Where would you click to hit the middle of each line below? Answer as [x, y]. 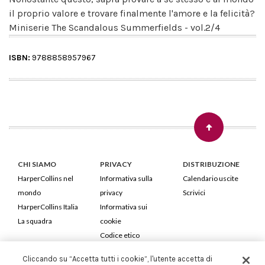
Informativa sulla [127, 178]
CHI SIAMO [37, 164]
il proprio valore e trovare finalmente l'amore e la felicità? [132, 13]
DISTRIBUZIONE [211, 164]
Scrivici [194, 192]
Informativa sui [124, 206]
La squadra [35, 221]
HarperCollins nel [46, 178]
